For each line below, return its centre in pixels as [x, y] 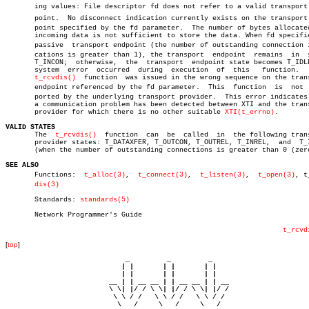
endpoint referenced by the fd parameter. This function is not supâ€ [103, 87]
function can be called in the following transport [101, 135]
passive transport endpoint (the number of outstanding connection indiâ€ [34, 45]
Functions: [45, 175]
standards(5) [105, 200]
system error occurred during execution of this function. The [68, 70]
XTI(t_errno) [250, 112]
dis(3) [47, 185]
